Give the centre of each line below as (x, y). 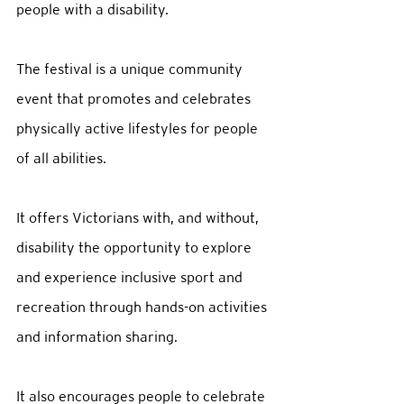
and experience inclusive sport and (131, 277)
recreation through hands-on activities (143, 307)
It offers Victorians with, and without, (139, 218)
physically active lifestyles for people (139, 129)
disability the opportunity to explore (136, 248)
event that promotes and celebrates (135, 99)
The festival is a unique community (131, 69)
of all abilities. (65, 158)
